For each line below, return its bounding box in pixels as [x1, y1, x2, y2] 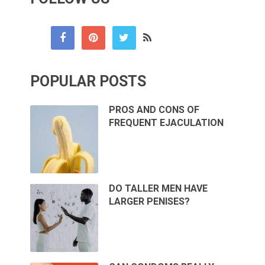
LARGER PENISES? [109, 195, 190, 207]
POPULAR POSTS [30, 72, 147, 90]
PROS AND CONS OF [109, 104, 200, 115]
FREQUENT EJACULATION [109, 117, 224, 128]
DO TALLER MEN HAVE [109, 182, 208, 194]
